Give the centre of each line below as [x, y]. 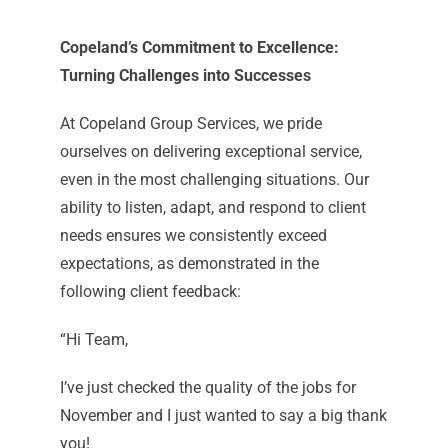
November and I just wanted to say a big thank [223, 416]
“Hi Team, [93, 340]
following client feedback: [150, 292]
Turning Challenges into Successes [185, 76]
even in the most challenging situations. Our [214, 180]
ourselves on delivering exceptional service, [210, 152]
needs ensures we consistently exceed [193, 236]
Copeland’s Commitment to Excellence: [199, 48]
